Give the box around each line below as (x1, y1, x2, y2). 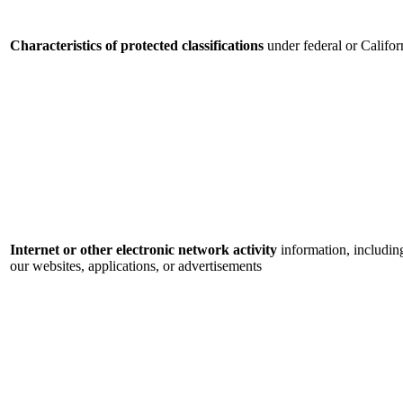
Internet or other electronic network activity (10, 242, 277, 258)
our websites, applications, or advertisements (10, 258, 262, 274)
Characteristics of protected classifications (10, 38, 264, 54)
